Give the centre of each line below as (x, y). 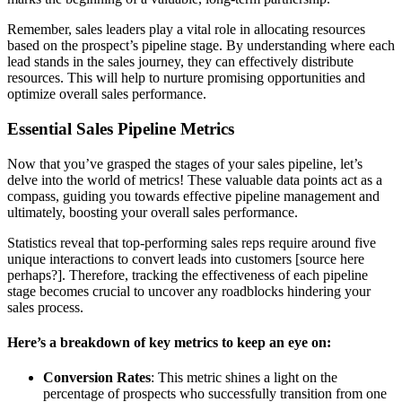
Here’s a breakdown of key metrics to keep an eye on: (169, 343)
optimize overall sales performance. (107, 94)
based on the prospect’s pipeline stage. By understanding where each (201, 46)
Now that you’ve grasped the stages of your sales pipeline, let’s (185, 163)
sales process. (45, 307)
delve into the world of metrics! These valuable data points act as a (195, 179)
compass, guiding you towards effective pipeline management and (193, 196)
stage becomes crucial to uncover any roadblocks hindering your (189, 291)
